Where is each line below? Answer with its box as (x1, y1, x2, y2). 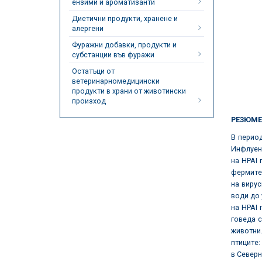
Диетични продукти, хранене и (72, 14, 178, 23)
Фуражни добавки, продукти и (72, 40, 177, 49)
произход (72, 96, 106, 105)
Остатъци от (72, 67, 115, 75)
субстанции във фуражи (72, 50, 154, 59)
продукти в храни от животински (72, 87, 186, 95)
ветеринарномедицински (72, 77, 160, 85)
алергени (72, 24, 104, 33)
